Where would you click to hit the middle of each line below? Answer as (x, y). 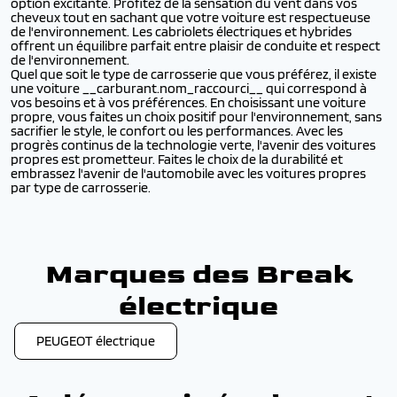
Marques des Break (198, 275)
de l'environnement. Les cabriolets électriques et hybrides (181, 32)
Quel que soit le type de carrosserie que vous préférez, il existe (194, 74)
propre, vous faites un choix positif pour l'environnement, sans (196, 117)
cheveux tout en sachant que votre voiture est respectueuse (191, 18)
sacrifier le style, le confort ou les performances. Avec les (177, 131)
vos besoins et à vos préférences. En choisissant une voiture (188, 103)
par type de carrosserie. (82, 188)
